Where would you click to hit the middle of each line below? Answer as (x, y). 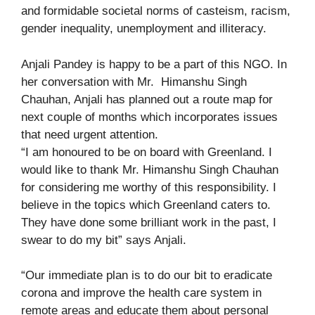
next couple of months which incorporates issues (149, 117)
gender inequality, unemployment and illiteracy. (144, 28)
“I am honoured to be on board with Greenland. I (147, 152)
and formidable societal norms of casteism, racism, (156, 11)
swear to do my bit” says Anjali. (104, 240)
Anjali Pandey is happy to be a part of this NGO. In (154, 64)
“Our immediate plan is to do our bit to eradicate (147, 275)
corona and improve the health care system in (141, 293)
